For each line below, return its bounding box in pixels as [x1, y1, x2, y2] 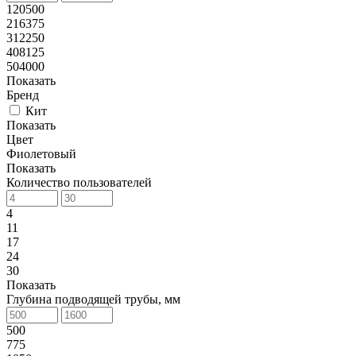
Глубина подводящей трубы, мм [6, 292, 180, 306]
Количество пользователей [6, 175, 152, 189]
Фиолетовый [6, 146, 76, 161]
